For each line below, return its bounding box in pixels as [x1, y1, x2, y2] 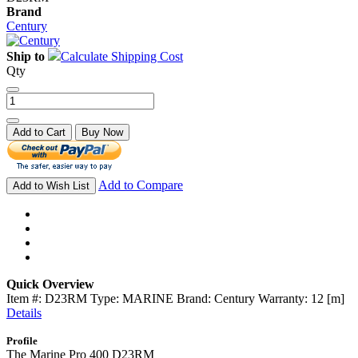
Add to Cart [13, 125, 66, 138]
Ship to [6, 49, 45, 63]
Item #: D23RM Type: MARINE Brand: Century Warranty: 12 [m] [6, 291, 344, 305]
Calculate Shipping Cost [61, 49, 183, 63]
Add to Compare [98, 177, 183, 192]
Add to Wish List [13, 179, 89, 192]
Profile [6, 334, 40, 347]
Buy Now [82, 125, 123, 138]
